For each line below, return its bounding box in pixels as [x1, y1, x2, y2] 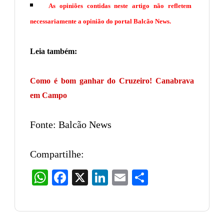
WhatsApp [48, 173, 85, 182]
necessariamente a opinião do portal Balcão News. [30, 17, 171, 25]
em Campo [30, 91, 67, 100]
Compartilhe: [30, 148, 84, 160]
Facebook [68, 173, 101, 182]
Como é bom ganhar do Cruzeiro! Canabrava [30, 76, 194, 85]
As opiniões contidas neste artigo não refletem [48, 2, 192, 10]
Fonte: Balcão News [30, 119, 111, 130]
